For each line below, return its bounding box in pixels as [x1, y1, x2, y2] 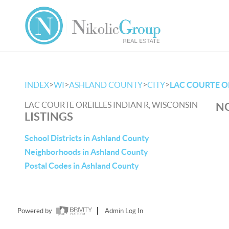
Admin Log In [104, 207, 143, 215]
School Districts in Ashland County [25, 133, 149, 143]
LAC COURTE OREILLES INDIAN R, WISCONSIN [25, 100, 198, 109]
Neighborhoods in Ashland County [25, 147, 148, 156]
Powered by [17, 207, 54, 215]
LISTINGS [25, 110, 73, 123]
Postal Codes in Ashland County [25, 161, 139, 170]
